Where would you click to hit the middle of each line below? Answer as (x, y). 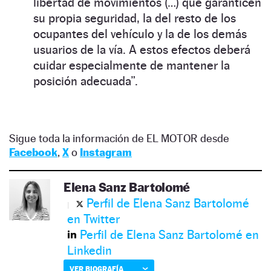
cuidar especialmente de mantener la (132, 65)
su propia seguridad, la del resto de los (135, 18)
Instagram (106, 152)
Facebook (33, 152)
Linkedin (90, 250)
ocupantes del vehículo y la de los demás (140, 34)
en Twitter (93, 219)
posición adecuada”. (86, 81)
